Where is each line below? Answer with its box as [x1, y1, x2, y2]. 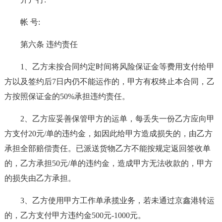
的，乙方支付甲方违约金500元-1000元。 [4, 211, 146, 220]
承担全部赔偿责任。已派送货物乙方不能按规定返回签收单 [4, 144, 211, 153]
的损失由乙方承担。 [4, 174, 76, 182]
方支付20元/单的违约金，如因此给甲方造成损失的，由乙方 [4, 129, 213, 138]
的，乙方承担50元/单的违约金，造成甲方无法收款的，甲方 [4, 159, 213, 167]
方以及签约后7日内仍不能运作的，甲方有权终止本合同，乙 [4, 77, 215, 86]
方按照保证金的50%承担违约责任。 [4, 92, 130, 101]
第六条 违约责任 [20, 40, 78, 49]
